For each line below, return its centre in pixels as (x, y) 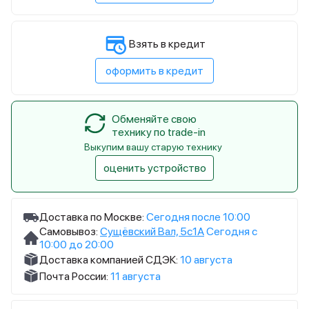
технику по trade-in (159, 132)
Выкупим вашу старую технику (153, 147)
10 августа (206, 259)
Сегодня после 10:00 (198, 217)
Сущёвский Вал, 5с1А (152, 231)
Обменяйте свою (154, 119)
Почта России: (74, 276)
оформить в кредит (154, 71)
